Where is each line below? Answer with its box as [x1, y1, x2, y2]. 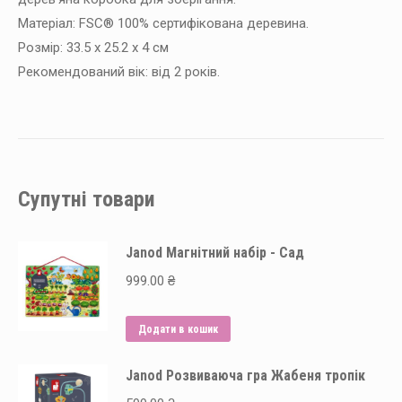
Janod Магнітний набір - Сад [126, 243, 304, 261]
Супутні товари [18, 186, 155, 212]
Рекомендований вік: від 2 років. [18, 63, 220, 80]
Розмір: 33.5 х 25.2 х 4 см [18, 39, 169, 56]
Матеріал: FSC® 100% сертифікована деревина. [18, 14, 309, 31]
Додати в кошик [138, 322, 218, 336]
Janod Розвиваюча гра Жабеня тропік [126, 366, 365, 384]
